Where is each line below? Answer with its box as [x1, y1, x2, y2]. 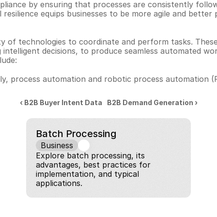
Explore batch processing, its [36, 151, 145, 160]
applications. [36, 178, 82, 188]
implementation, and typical [36, 169, 139, 179]
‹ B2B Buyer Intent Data [19, 98, 102, 107]
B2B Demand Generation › [107, 98, 198, 107]
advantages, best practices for [36, 160, 151, 170]
